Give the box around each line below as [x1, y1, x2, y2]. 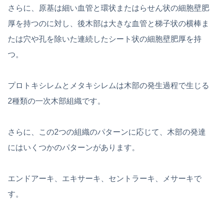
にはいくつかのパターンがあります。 [8, 143, 139, 152]
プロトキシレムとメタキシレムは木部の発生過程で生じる [8, 81, 209, 90]
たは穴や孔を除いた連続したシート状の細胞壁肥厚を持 [8, 34, 201, 43]
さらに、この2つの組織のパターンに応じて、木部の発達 [8, 127, 206, 136]
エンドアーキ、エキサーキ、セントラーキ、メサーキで [8, 174, 201, 183]
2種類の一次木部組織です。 [8, 96, 105, 105]
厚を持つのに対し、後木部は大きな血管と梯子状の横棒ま [8, 19, 209, 28]
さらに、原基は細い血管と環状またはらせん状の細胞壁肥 [8, 3, 209, 12]
